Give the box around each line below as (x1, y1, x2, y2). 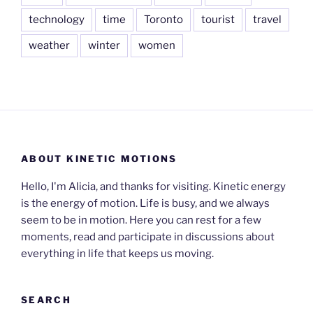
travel (253, 13, 282, 26)
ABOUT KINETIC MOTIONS (21, 152, 177, 164)
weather (29, 38, 70, 52)
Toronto (144, 13, 183, 26)
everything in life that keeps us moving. (21, 247, 214, 261)
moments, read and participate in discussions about (21, 231, 275, 244)
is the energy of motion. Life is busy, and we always (21, 197, 270, 210)
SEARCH (21, 294, 72, 306)
